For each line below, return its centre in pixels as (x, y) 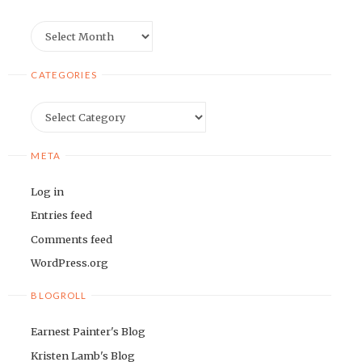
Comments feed (72, 239)
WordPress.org (70, 263)
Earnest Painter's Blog (88, 332)
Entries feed (62, 215)
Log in (48, 191)
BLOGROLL (59, 296)
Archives (53, 29)
